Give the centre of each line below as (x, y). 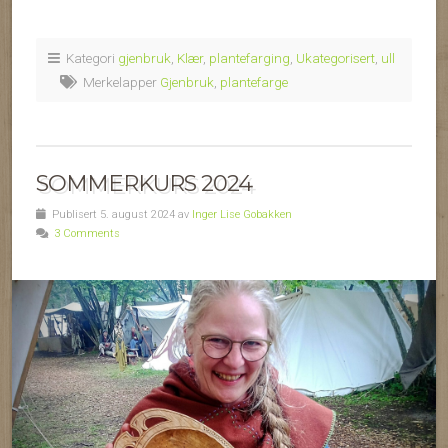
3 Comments (87, 234)
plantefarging (249, 58)
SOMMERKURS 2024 (144, 183)
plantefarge (254, 82)
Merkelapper (118, 82)
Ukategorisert (335, 58)
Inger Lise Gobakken (242, 215)
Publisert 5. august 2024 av (119, 215)
